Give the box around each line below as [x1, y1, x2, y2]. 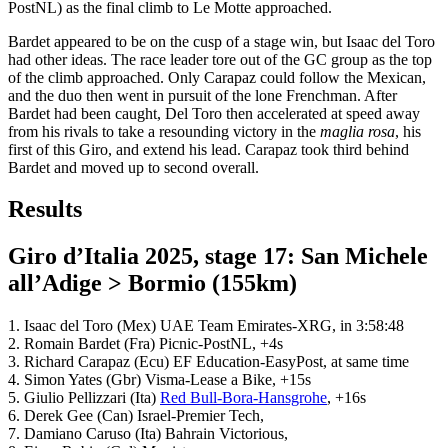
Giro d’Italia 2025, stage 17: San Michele [8, 243, 428, 270]
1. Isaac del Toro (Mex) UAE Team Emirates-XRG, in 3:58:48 [8, 317, 404, 335]
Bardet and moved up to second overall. [8, 158, 259, 176]
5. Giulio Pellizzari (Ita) [8, 389, 160, 407]
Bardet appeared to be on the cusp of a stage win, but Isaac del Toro [8, 32, 435, 50]
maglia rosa [320, 122, 395, 140]
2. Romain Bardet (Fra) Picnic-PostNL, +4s [8, 335, 283, 353]
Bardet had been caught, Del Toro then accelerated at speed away [8, 104, 420, 122]
